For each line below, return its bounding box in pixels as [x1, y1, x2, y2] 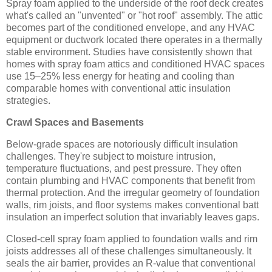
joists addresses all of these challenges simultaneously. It [6, 245, 251, 256]
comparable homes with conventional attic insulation [6, 83, 231, 94]
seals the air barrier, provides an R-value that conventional [6, 257, 256, 268]
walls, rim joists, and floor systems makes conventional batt [6, 200, 259, 211]
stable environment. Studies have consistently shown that [6, 47, 252, 58]
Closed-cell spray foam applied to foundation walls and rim [6, 233, 257, 244]
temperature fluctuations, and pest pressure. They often [6, 163, 242, 174]
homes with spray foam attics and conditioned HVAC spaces [6, 59, 265, 70]
